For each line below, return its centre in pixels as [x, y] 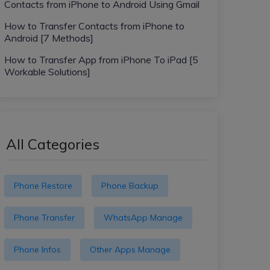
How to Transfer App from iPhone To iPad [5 [101, 60]
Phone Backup [130, 186]
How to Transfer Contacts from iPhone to [94, 26]
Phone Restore [43, 186]
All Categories [53, 144]
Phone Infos [37, 250]
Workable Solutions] [47, 72]
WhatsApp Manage [143, 218]
